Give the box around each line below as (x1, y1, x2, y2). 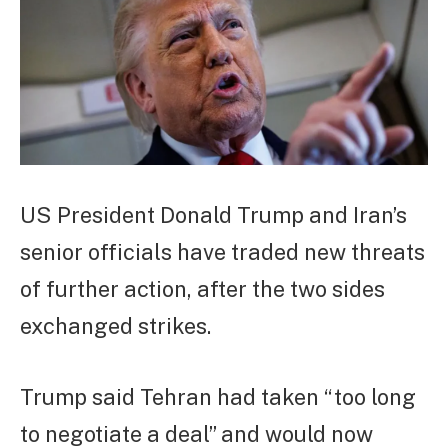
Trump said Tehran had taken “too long (20, 384, 416, 411)
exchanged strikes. (20, 313, 211, 340)
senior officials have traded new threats (20, 239, 425, 266)
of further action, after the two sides (20, 276, 385, 303)
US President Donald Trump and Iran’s (20, 202, 407, 229)
